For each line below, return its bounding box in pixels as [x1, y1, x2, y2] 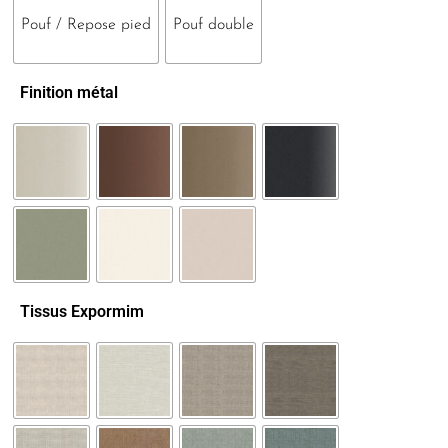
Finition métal [20, 97, 118, 117]
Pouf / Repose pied [21, 32, 151, 49]
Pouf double [173, 32, 254, 49]
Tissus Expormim [20, 316, 144, 336]
